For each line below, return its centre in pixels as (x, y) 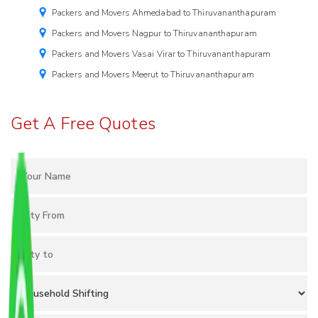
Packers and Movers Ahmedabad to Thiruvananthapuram (164, 13)
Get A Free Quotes (83, 124)
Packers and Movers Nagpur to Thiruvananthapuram (154, 34)
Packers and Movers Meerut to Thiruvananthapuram (153, 75)
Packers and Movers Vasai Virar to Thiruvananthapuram (161, 54)
